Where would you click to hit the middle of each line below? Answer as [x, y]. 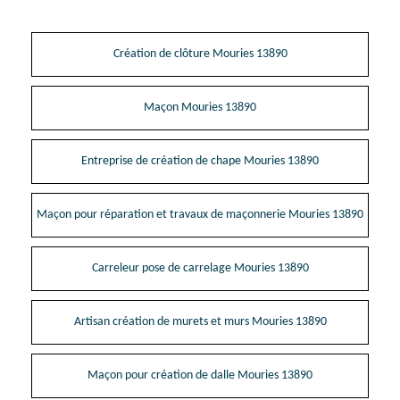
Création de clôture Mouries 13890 [200, 54]
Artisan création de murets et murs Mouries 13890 [200, 321]
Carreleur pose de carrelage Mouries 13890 [200, 268]
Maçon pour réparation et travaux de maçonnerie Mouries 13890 [200, 214]
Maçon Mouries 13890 [200, 107]
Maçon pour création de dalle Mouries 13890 [200, 375]
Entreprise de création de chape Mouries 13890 [200, 161]
